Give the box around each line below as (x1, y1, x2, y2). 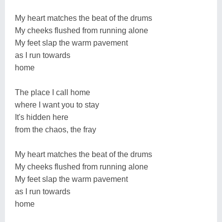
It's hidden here (15, 112, 68, 121)
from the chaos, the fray (15, 125, 96, 134)
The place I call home (15, 88, 90, 97)
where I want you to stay (15, 100, 99, 109)
